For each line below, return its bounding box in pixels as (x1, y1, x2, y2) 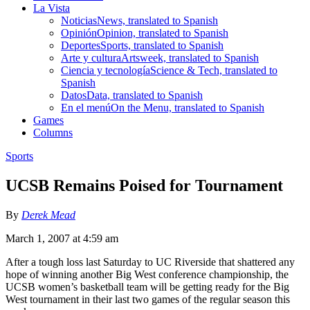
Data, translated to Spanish (86, 89, 203, 101)
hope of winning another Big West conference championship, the (6, 268, 289, 280)
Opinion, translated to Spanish (97, 26, 228, 39)
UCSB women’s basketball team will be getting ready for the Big (6, 280, 289, 293)
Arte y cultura (61, 51, 121, 64)
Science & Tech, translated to (150, 64, 277, 76)
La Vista (33, 1, 70, 14)
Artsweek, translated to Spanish (121, 51, 259, 64)
